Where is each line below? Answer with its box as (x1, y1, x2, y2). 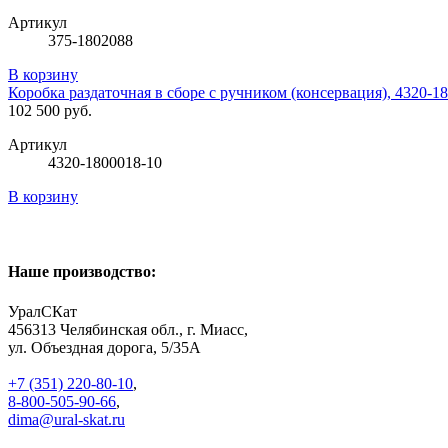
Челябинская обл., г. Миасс (60, 320, 244, 338)
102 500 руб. (8, 102, 92, 120)
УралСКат (8, 302, 77, 320)
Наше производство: (8, 263, 156, 281)
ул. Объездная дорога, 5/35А (8, 338, 201, 356)
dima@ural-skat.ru (8, 410, 125, 428)
